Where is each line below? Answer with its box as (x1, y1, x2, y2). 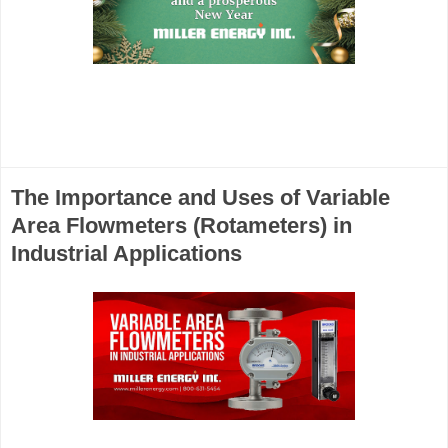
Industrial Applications (11, 241, 242, 267)
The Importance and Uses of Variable (11, 185, 390, 211)
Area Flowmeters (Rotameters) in (11, 213, 352, 239)
